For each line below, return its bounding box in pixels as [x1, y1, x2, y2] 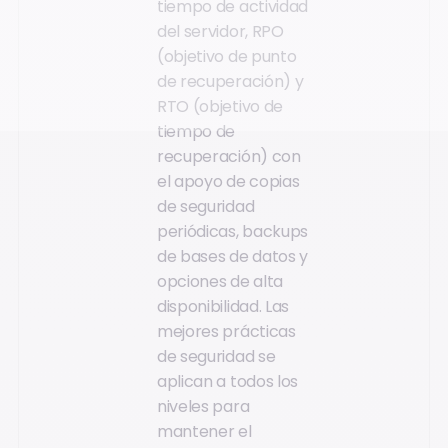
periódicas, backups [157, 219, 308, 243]
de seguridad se [157, 344, 276, 368]
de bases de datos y [157, 244, 308, 268]
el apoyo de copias [157, 169, 300, 193]
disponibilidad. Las [157, 294, 289, 318]
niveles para [157, 394, 250, 418]
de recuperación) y [157, 69, 304, 93]
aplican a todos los [157, 369, 298, 393]
